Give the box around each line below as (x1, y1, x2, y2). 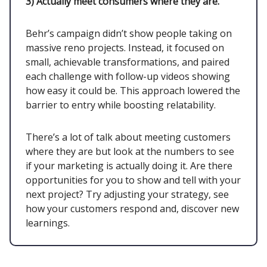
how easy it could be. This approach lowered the (26, 83, 240, 97)
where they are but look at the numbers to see (26, 144, 234, 158)
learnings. (26, 216, 70, 229)
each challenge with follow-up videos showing (26, 69, 230, 83)
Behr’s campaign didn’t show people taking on (26, 26, 232, 40)
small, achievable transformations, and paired (26, 55, 229, 69)
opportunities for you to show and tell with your (26, 173, 241, 187)
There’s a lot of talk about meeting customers (26, 130, 231, 144)
